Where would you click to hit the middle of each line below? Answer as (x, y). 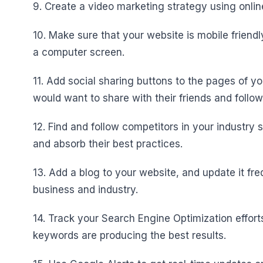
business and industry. (85, 190)
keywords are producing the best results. (129, 235)
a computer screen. (79, 52)
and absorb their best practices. (108, 144)
